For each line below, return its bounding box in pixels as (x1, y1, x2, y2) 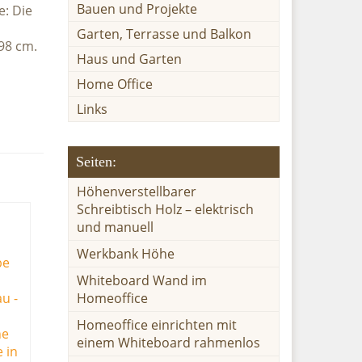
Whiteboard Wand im (76, 271, 207, 289)
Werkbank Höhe (76, 245, 175, 263)
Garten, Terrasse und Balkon (76, 25, 251, 43)
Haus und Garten (76, 50, 182, 68)
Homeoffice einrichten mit (76, 316, 237, 334)
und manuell (76, 218, 154, 236)
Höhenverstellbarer (76, 183, 196, 200)
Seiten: (75, 154, 116, 170)
